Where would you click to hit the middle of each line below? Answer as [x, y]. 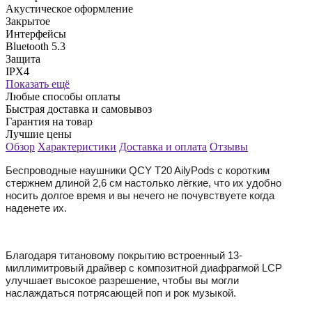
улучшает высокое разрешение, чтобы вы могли [122, 280]
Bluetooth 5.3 [36, 46]
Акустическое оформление [69, 8]
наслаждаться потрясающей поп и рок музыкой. [121, 292]
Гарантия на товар [49, 121]
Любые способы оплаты [63, 96]
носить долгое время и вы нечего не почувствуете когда [140, 195]
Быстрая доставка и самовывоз [79, 109]
